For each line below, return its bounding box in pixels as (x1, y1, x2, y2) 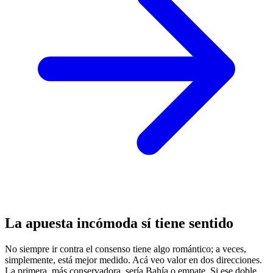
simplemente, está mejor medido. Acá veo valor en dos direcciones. (5, 255, 262, 266)
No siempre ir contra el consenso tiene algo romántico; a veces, (5, 244, 246, 255)
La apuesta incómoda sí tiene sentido (5, 215, 233, 232)
